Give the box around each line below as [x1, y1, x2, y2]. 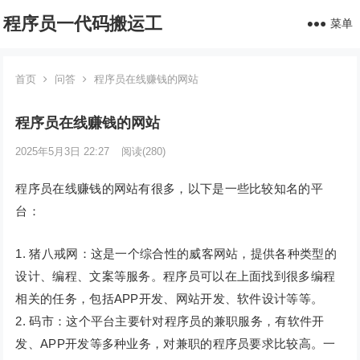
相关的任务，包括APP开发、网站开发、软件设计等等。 [15, 292, 324, 305]
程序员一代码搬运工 [3, 14, 163, 34]
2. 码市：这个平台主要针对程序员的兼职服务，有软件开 [15, 314, 325, 328]
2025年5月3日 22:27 [15, 145, 110, 157]
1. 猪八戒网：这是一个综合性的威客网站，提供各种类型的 [15, 247, 337, 260]
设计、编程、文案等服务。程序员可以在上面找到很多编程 [15, 269, 336, 283]
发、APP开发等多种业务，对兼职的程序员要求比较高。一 [15, 337, 336, 350]
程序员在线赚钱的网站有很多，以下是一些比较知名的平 [15, 182, 323, 195]
